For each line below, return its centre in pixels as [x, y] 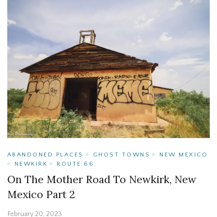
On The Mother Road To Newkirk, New [102, 180]
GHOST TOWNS [122, 155]
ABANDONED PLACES [46, 155]
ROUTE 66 [76, 164]
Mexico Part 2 [41, 195]
